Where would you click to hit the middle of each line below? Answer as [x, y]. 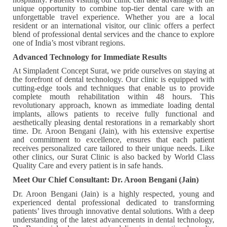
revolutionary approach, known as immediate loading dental [113, 105]
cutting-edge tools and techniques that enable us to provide [113, 88]
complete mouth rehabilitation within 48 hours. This [113, 97]
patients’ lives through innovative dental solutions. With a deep [113, 211]
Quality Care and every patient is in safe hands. [88, 166]
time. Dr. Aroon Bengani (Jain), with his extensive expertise [113, 131]
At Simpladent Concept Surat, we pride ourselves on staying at [113, 71]
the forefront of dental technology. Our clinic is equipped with [113, 80]
